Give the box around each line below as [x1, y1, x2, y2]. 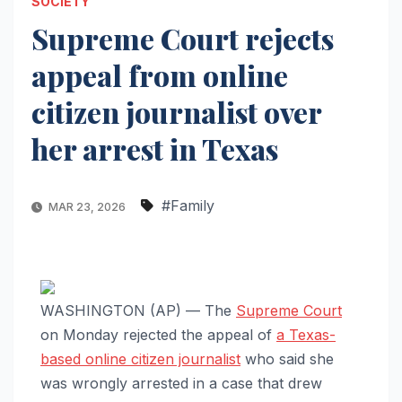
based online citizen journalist [40, 349, 240, 368]
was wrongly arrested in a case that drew [40, 373, 322, 392]
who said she [240, 349, 334, 368]
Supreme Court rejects [31, 18, 334, 57]
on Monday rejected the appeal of [40, 325, 276, 344]
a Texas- [276, 325, 336, 344]
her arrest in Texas [31, 128, 278, 168]
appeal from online [31, 55, 288, 94]
